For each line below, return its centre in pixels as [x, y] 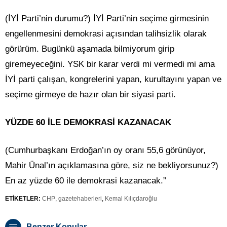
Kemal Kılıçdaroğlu [131, 199]
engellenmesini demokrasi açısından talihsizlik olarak [106, 34]
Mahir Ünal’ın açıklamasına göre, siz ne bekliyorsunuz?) [112, 166]
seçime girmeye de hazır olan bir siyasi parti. [90, 95]
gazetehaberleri [80, 199]
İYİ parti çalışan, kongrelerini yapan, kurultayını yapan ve [113, 80]
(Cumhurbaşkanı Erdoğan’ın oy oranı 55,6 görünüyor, [105, 150]
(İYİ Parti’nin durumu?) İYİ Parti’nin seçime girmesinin [107, 19]
